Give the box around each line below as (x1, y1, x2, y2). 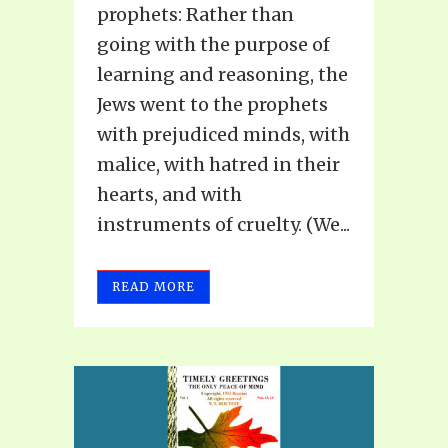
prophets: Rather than (97, 3, 294, 27)
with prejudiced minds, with (97, 123, 350, 147)
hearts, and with (97, 183, 242, 207)
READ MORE (112, 279, 195, 295)
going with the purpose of (97, 33, 330, 57)
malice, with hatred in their (97, 153, 340, 177)
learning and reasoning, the (97, 63, 348, 87)
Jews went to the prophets (97, 93, 328, 117)
